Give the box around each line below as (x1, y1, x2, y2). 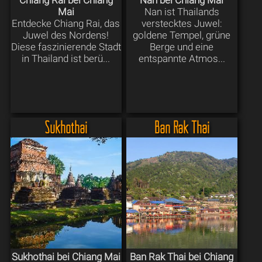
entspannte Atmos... (138, 53, 225, 65)
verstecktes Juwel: (141, 18, 222, 30)
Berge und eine (150, 41, 214, 53)
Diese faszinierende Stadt (11, 41, 121, 53)
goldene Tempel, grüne (133, 29, 231, 42)
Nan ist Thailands (144, 6, 219, 18)
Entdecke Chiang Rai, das (12, 18, 120, 30)
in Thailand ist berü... (22, 53, 111, 65)
